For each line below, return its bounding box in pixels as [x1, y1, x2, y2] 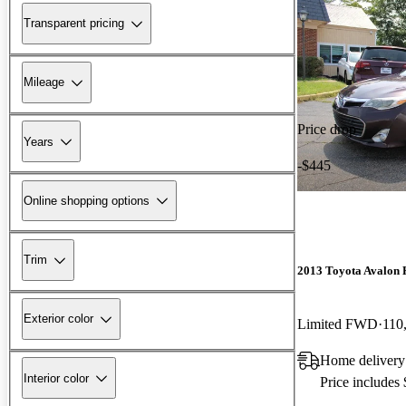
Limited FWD [297, 315, 378, 332]
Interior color [24, 371, 89, 385]
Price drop [297, 121, 356, 137]
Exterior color [24, 312, 93, 326]
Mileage [24, 75, 64, 90]
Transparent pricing [24, 16, 124, 31]
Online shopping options [24, 193, 150, 208]
